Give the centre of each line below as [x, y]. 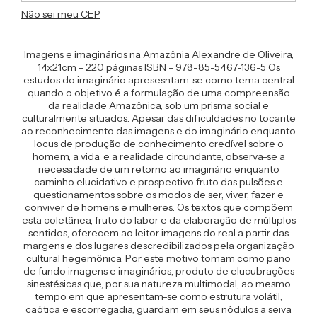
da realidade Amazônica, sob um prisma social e [158, 105]
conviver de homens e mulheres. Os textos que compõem [158, 207]
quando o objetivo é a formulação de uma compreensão [158, 93]
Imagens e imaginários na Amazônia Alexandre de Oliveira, [158, 54]
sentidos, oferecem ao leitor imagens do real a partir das [158, 233]
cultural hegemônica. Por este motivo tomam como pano [158, 258]
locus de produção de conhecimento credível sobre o [158, 144]
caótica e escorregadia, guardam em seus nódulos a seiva [158, 309]
